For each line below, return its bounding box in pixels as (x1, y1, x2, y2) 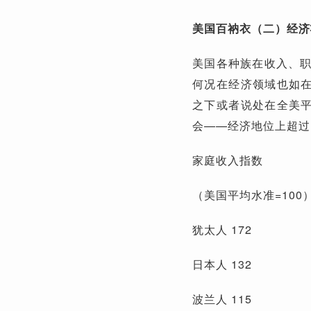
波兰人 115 (192, 290, 252, 307)
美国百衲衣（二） (192, 19, 287, 36)
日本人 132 (192, 255, 252, 272)
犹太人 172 (192, 221, 252, 237)
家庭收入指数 (192, 151, 263, 168)
